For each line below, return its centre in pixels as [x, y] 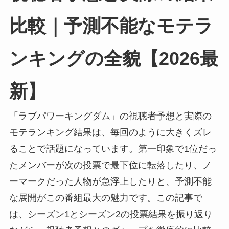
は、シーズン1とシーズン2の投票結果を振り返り [111, 214]
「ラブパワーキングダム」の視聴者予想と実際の [110, 116]
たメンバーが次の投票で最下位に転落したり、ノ [110, 165]
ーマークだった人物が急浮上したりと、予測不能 [110, 181]
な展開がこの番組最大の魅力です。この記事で [106, 198]
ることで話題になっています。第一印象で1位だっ [113, 148]
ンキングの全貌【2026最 [113, 59]
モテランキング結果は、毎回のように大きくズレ [110, 132]
